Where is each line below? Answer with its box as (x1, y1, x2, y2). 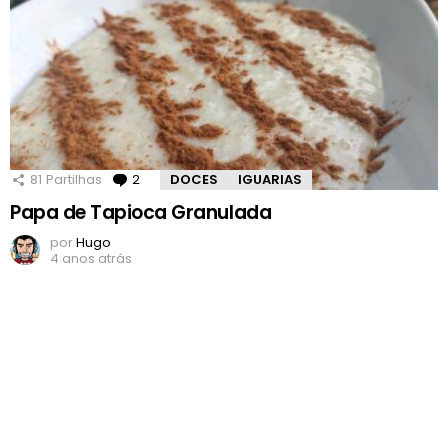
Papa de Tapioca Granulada (10, 199, 272, 227)
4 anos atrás (50, 249, 132, 269)
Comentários (144, 170, 230, 190)
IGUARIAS (238, 170, 302, 190)
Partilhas (46, 170, 102, 190)
